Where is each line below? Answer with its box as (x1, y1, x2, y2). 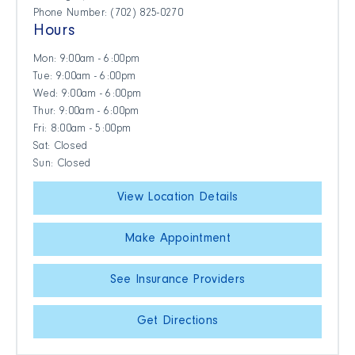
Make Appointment (124, 233, 231, 246)
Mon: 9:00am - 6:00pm (33, 55, 140, 67)
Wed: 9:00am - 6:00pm (33, 90, 142, 101)
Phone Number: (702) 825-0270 (33, 9, 183, 21)
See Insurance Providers (109, 274, 246, 288)
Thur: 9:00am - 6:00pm (33, 107, 139, 119)
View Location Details (116, 192, 239, 205)
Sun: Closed (33, 159, 91, 171)
